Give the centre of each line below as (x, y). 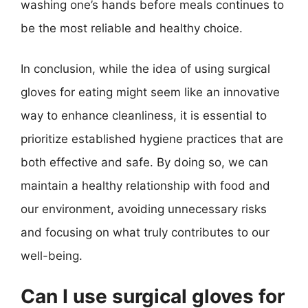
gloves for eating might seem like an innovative (150, 92)
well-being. (52, 256)
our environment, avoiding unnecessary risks (144, 209)
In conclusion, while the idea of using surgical (145, 69)
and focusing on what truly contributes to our (145, 232)
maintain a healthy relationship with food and (145, 186)
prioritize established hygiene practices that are (152, 139)
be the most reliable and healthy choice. (132, 28)
